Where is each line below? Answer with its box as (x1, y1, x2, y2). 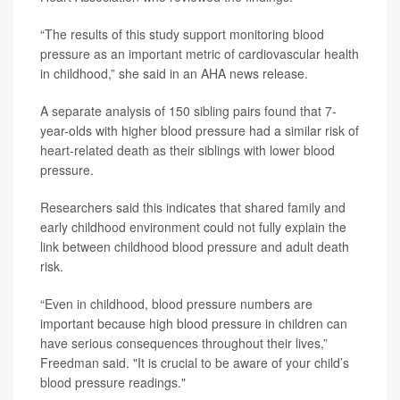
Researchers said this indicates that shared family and (40, 198, 346, 217)
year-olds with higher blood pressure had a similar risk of (40, 121, 359, 140)
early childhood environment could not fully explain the (40, 218, 346, 237)
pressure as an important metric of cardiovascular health (40, 45, 359, 63)
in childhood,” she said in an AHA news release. (40, 64, 308, 83)
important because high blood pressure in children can (40, 314, 347, 333)
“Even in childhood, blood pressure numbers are (40, 295, 312, 313)
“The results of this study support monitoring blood (40, 25, 324, 44)
